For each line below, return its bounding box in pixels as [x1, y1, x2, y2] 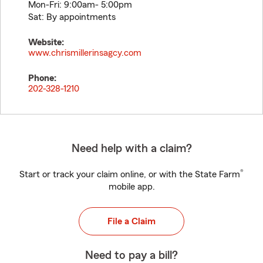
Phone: [28, 73, 56, 83]
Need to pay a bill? [85, 249, 178, 261]
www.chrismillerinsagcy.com [28, 48, 141, 58]
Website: [28, 38, 64, 47]
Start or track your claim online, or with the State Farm [19, 170, 240, 179]
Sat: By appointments [28, 12, 116, 22]
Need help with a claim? [71, 143, 192, 154]
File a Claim [107, 217, 156, 226]
